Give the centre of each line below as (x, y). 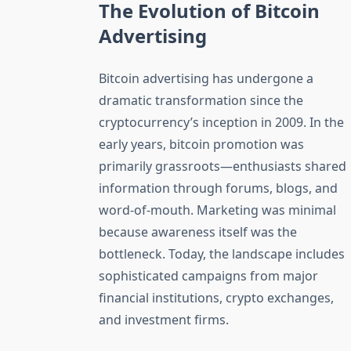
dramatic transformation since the (201, 100)
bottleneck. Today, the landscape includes (222, 253)
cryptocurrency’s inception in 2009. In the (221, 122)
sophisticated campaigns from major (208, 275)
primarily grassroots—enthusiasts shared (223, 166)
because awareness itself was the (198, 232)
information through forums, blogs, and (218, 188)
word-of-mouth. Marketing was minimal (217, 210)
